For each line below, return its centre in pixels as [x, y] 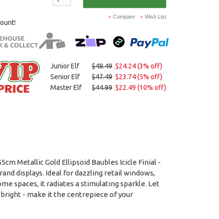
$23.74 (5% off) [139, 77]
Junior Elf [65, 66]
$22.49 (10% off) [141, 88]
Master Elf [66, 88]
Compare [124, 17]
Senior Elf [65, 77]
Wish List [155, 17]
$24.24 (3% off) [139, 66]
